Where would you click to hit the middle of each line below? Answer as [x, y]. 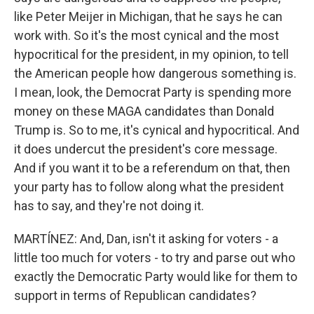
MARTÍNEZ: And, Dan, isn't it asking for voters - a [146, 238]
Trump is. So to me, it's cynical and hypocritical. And [157, 130]
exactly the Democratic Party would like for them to [156, 276]
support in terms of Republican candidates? [135, 295]
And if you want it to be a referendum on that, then [152, 168]
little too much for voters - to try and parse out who [155, 257]
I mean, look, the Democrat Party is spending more [153, 92]
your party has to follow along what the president [149, 186]
